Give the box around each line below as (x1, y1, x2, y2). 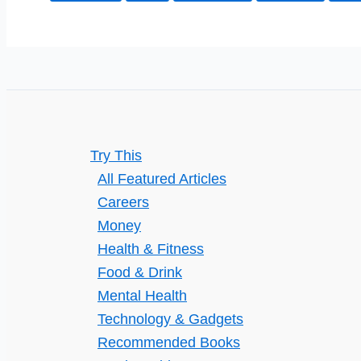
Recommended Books (98, 334, 240, 351)
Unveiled (49, 15, 106, 31)
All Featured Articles (98, 171, 226, 187)
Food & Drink (98, 264, 182, 280)
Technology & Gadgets (98, 311, 243, 327)
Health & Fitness (98, 241, 204, 257)
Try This (90, 147, 142, 164)
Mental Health (98, 288, 187, 304)
